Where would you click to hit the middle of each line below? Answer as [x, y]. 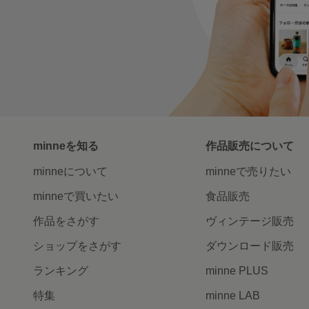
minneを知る [66, 146]
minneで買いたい [76, 196]
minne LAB [232, 295]
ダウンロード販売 [249, 246]
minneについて [70, 171]
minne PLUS [237, 270]
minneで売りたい [248, 171]
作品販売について [249, 146]
